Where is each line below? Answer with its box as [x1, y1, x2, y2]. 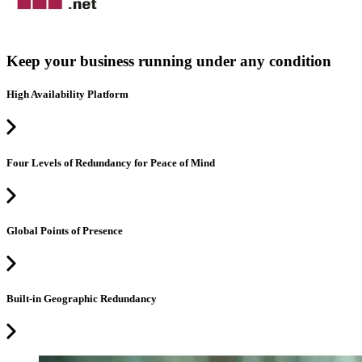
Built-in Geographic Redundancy [6, 293, 157, 305]
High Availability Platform [6, 88, 128, 101]
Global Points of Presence [6, 224, 123, 237]
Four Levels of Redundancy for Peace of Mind [6, 156, 215, 169]
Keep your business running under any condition [6, 53, 331, 70]
